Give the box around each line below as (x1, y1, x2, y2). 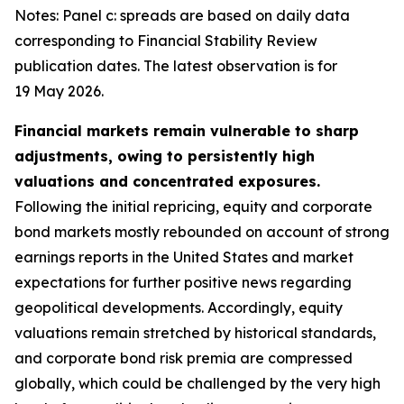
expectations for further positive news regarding (14, 273, 352, 291)
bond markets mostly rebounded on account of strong (14, 223, 390, 241)
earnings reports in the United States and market (14, 248, 353, 266)
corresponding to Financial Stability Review (14, 32, 317, 50)
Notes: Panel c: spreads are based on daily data (14, 6, 350, 24)
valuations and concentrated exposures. (14, 172, 320, 190)
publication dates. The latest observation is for (14, 57, 337, 75)
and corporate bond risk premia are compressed (14, 349, 353, 367)
